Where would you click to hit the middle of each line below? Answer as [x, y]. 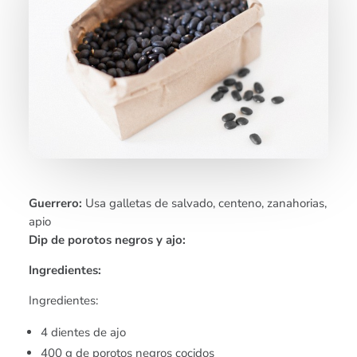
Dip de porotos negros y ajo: [108, 240]
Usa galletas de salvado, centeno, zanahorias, [205, 204]
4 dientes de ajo [84, 333]
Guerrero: [56, 204]
